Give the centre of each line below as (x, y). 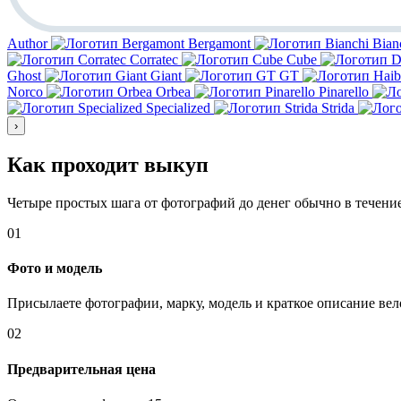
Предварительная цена (81, 369)
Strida (338, 108)
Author (27, 44)
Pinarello (344, 92)
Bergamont (219, 44)
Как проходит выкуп (108, 164)
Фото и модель (55, 269)
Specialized (178, 108)
